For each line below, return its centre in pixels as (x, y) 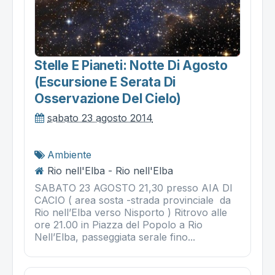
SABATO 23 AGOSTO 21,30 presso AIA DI (134, 188)
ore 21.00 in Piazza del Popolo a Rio (118, 224)
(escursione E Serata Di (105, 82)
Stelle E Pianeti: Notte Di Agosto (131, 65)
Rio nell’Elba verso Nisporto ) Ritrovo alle (131, 212)
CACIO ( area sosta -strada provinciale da (134, 200)
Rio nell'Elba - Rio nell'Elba (110, 170)
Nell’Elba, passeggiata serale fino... (115, 237)
